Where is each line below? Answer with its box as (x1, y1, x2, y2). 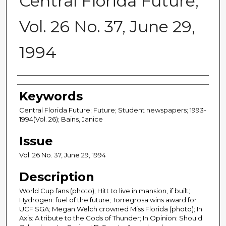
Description (19, 169, 94, 185)
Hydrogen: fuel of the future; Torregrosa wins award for (19, 196, 197, 204)
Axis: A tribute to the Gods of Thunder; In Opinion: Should (19, 214, 202, 222)
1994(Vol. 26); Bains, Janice (19, 115, 103, 124)
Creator (17, 79, 66, 94)
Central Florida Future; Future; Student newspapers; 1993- (19, 106, 206, 115)
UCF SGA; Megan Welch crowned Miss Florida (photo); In (19, 205, 202, 213)
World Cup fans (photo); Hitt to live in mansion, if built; (19, 187, 190, 195)
